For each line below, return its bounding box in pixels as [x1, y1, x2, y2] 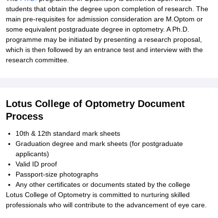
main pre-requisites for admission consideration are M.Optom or [6, 15, 203, 23]
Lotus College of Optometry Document [6, 98, 185, 109]
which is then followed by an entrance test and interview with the [6, 46, 203, 54]
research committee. [6, 56, 69, 64]
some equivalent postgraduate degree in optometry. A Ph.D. [6, 25, 189, 33]
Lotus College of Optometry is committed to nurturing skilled [6, 191, 190, 199]
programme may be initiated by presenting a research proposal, [6, 36, 202, 43]
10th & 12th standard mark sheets [16, 129, 120, 137]
